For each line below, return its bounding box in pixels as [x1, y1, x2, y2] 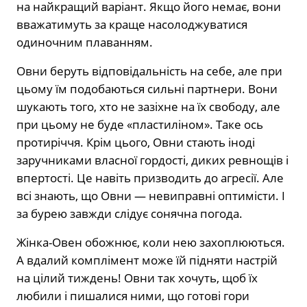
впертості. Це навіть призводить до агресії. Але [16, 169, 284, 186]
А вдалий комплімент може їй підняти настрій [16, 251, 278, 268]
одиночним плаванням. [16, 34, 153, 50]
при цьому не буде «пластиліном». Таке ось [16, 116, 263, 132]
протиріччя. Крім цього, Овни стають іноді [16, 134, 255, 150]
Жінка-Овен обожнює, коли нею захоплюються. [16, 234, 285, 250]
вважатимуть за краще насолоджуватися [16, 16, 247, 32]
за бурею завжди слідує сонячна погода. [16, 205, 243, 221]
